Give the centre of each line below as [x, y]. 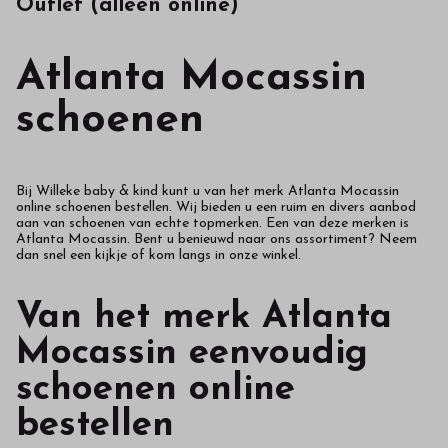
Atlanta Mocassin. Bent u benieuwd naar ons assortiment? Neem [216, 239]
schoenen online [155, 390]
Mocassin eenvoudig [192, 354]
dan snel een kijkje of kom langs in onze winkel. [158, 255]
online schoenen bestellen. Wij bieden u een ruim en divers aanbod [216, 207]
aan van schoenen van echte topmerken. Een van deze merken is [212, 223]
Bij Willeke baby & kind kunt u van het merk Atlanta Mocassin [207, 191]
